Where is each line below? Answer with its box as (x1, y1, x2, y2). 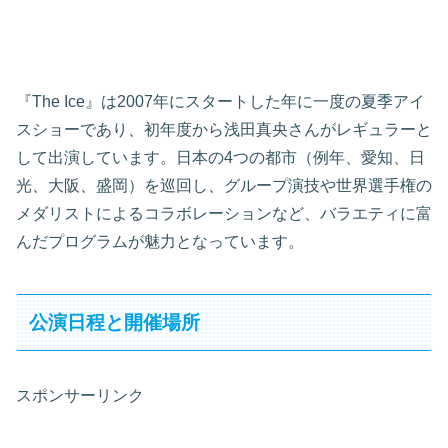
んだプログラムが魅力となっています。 (16, 232, 304, 250)
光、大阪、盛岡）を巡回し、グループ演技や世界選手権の (16, 176, 432, 194)
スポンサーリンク (16, 387, 144, 405)
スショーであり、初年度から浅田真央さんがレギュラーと (16, 120, 432, 138)
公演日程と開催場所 (29, 311, 201, 333)
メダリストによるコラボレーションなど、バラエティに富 (16, 204, 432, 222)
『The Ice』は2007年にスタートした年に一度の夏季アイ (16, 92, 425, 110)
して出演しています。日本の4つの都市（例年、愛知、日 (16, 148, 425, 166)
